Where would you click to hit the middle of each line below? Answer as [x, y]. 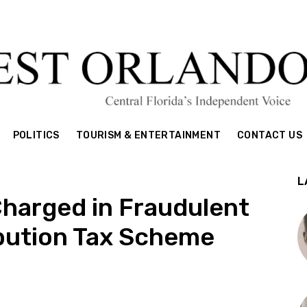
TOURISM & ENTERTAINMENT [148, 135]
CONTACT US [270, 135]
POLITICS [36, 135]
